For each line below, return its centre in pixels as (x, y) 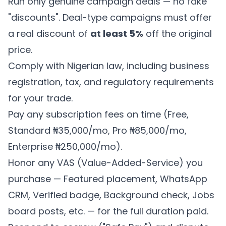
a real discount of (49, 34)
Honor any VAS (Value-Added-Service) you (105, 163)
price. (20, 50)
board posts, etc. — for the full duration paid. (108, 211)
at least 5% (117, 34)
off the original (178, 34)
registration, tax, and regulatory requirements (111, 82)
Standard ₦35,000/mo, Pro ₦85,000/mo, (97, 130)
